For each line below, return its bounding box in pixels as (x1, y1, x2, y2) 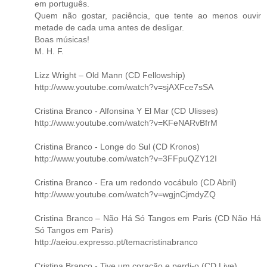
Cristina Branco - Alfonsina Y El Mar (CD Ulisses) (35, 105, 218, 116)
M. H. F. (35, 46, 64, 56)
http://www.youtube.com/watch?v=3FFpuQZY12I (35, 153, 217, 163)
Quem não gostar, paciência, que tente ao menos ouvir (35, 10, 261, 20)
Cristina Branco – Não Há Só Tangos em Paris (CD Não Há (35, 213, 261, 223)
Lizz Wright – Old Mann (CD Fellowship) (35, 70, 185, 80)
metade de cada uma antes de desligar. (35, 22, 184, 32)
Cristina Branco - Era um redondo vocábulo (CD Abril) (35, 177, 237, 187)
